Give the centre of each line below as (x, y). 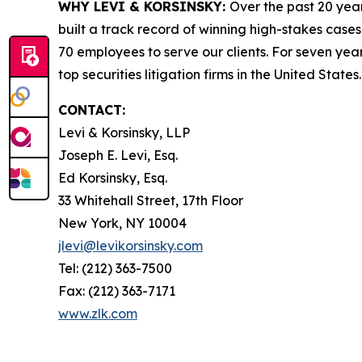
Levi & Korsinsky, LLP (124, 133)
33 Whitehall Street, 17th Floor (151, 201)
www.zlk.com (98, 314)
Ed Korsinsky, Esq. (113, 178)
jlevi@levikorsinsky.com (130, 246)
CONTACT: (92, 110)
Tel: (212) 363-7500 (115, 269)
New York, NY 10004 (122, 223)
